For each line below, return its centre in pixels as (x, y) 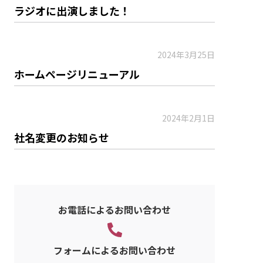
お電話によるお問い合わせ (114, 210)
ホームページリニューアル (77, 74)
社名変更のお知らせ (62, 137)
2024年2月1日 (188, 118)
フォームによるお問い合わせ (114, 250)
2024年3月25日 (186, 55)
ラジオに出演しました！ (72, 11)
